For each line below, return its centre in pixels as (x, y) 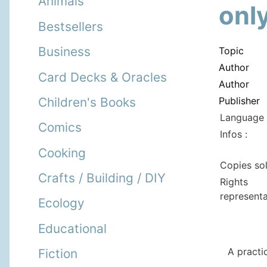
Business (64, 52)
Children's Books (87, 102)
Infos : (234, 134)
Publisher (239, 100)
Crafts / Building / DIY (102, 178)
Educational (72, 228)
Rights (234, 181)
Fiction (58, 254)
